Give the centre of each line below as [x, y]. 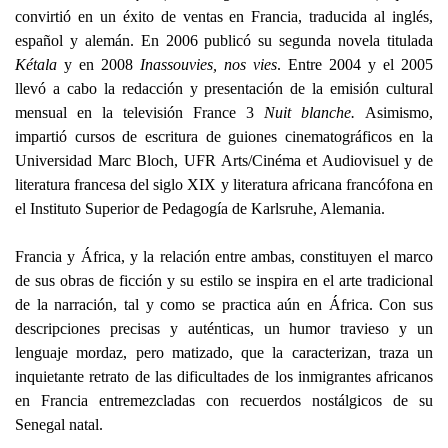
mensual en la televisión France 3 [139, 113]
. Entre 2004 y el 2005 [355, 65]
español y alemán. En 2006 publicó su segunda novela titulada [224, 41]
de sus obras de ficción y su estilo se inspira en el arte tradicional [224, 281]
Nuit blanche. [314, 113]
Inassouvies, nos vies [208, 65]
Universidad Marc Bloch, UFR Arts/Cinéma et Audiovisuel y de [224, 161]
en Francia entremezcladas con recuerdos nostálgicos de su [224, 401]
